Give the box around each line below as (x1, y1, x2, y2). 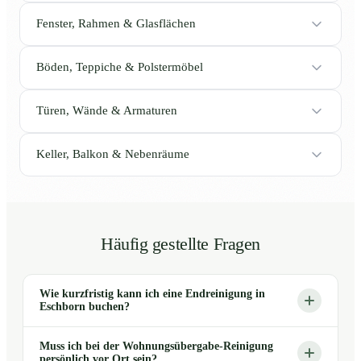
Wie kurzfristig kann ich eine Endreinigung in (39, 287, 265, 300)
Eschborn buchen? (39, 300, 130, 313)
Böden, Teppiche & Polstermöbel (36, 60, 203, 74)
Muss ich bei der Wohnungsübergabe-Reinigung (39, 339, 273, 352)
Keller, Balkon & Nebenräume (36, 147, 189, 161)
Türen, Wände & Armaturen (36, 104, 177, 118)
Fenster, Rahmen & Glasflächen (36, 17, 196, 31)
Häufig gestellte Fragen (100, 234, 261, 254)
